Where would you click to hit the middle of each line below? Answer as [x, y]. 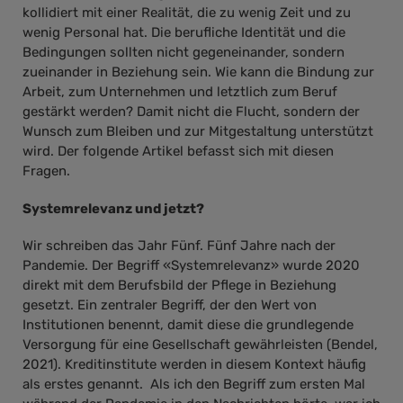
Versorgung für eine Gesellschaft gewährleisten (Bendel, [200, 345]
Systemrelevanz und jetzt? [113, 208]
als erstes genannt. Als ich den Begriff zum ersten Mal [194, 385]
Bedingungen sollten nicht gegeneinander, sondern [184, 53]
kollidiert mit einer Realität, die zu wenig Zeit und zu [187, 13]
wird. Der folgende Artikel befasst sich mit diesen [178, 152]
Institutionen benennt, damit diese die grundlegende [188, 325]
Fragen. [46, 171]
